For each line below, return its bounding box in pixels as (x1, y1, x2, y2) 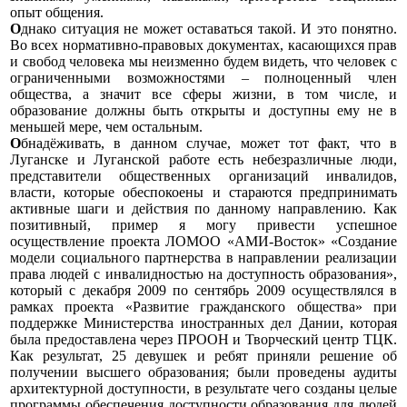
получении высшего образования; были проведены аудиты (10, 363, 397, 380)
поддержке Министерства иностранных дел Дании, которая (10, 314, 397, 331)
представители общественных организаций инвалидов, (10, 167, 397, 184)
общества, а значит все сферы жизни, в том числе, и (10, 85, 397, 102)
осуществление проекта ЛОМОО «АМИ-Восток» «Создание (10, 233, 397, 249)
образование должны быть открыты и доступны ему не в (10, 102, 397, 118)
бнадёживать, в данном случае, (21, 134, 241, 151)
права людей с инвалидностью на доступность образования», (10, 265, 397, 282)
